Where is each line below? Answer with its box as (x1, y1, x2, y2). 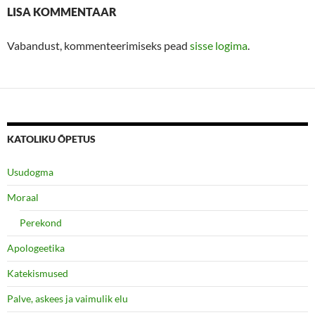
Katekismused (7, 266, 68, 279)
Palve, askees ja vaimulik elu (7, 292, 128, 304)
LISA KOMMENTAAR (7, 4, 117, 18)
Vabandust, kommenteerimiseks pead (7, 38, 190, 52)
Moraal (7, 191, 39, 203)
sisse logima (190, 38, 247, 52)
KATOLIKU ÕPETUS (7, 132, 96, 145)
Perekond (20, 216, 62, 229)
